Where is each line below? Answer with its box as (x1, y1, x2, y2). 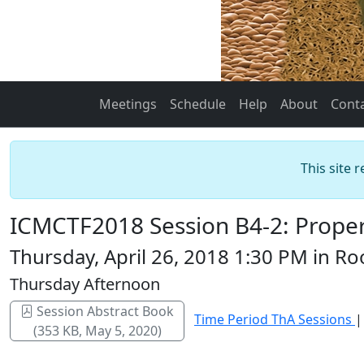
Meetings (99, 95, 157, 113)
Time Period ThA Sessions (194, 310, 355, 329)
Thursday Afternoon (10, 273, 160, 295)
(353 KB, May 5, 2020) (32, 322, 162, 340)
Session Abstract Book (33, 302, 174, 320)
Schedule (170, 95, 226, 113)
